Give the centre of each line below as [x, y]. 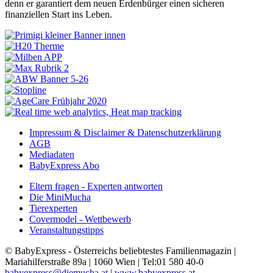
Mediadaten [52, 154]
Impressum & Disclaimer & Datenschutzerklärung [125, 132]
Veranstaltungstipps [66, 230]
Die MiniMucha [60, 197]
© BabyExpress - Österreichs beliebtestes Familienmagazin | [120, 250]
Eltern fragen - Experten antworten [96, 186]
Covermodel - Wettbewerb [80, 219]
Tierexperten [53, 208]
